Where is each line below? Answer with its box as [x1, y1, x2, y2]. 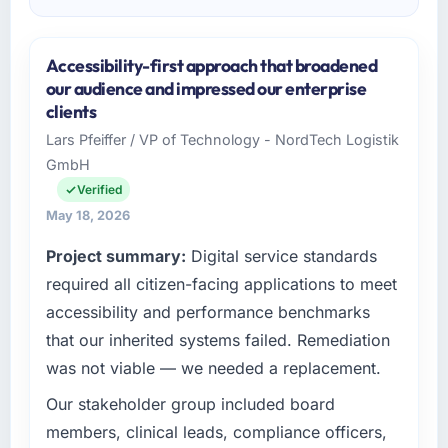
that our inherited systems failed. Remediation [45, 330, 390, 351]
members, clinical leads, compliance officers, [45, 422, 387, 443]
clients [45, 100, 97, 124]
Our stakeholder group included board [45, 394, 335, 415]
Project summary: [45, 246, 186, 267]
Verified [76, 182, 122, 198]
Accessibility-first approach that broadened [45, 54, 378, 78]
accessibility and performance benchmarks [45, 302, 370, 323]
